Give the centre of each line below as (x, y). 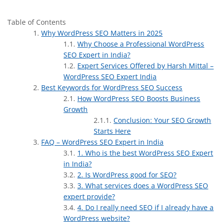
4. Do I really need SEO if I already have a (146, 208)
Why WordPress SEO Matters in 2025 (102, 33)
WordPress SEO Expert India (110, 77)
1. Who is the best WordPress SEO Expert (145, 153)
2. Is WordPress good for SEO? (127, 175)
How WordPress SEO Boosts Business (139, 99)
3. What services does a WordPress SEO (143, 186)
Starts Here (112, 131)
